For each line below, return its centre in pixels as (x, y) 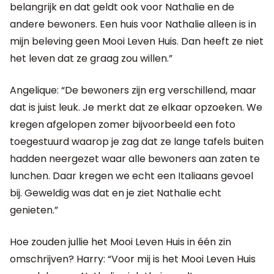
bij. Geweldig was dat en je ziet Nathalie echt (116, 193)
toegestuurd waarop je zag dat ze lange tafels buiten (137, 141)
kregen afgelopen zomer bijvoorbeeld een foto (123, 124)
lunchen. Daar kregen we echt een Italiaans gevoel (131, 176)
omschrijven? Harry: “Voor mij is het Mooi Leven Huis (133, 259)
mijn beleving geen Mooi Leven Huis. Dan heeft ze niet (137, 41)
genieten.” (34, 210)
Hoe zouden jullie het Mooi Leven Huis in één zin (120, 242)
